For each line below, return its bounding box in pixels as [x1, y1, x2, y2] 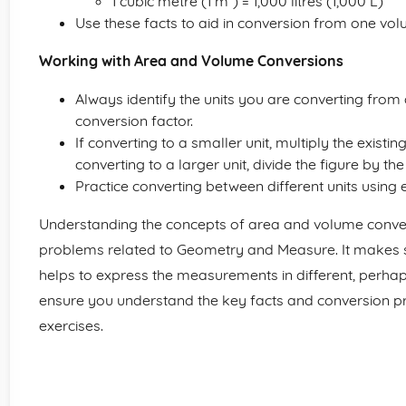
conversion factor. [75, 111, 193, 130]
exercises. [39, 316, 103, 334]
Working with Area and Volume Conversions [39, 52, 343, 70]
